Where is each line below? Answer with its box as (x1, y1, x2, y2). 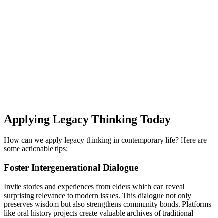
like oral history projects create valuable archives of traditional (4, 208, 193, 217)
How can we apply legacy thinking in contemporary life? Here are (4, 136, 207, 145)
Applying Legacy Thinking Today (4, 113, 171, 126)
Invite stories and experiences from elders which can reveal (4, 182, 184, 191)
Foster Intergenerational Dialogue (4, 163, 138, 173)
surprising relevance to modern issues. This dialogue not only (4, 191, 191, 200)
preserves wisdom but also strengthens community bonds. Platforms (4, 200, 211, 208)
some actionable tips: (4, 145, 68, 153)
